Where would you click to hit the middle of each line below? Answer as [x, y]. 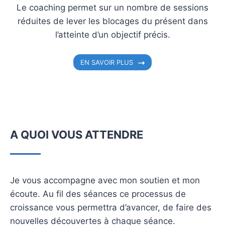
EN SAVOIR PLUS [107, 62]
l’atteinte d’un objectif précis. [113, 34]
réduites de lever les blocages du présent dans [113, 21]
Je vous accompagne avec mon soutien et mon [105, 181]
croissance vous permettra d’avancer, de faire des [111, 208]
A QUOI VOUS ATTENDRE [77, 135]
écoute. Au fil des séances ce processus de [98, 194]
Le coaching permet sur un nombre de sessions [113, 7]
